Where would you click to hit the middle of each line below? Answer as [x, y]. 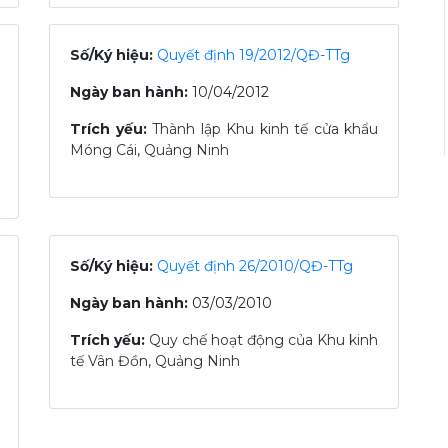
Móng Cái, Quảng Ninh [149, 150]
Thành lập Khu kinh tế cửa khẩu [265, 129]
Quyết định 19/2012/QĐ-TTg [253, 55]
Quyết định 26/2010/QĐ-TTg [255, 266]
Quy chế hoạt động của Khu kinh [263, 340]
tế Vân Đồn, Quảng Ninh [155, 361]
